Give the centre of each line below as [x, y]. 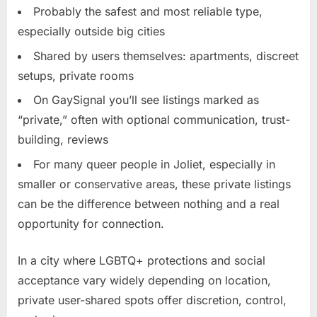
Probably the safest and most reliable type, [148, 12]
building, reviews [63, 140]
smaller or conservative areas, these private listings [154, 184]
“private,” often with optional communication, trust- [154, 120]
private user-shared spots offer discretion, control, [152, 300]
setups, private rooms [76, 75]
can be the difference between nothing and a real [149, 203]
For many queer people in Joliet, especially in [154, 164]
